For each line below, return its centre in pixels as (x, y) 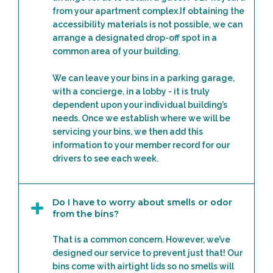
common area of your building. (116, 51)
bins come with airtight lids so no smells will (143, 266)
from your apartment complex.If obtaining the (148, 11)
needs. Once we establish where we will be (141, 118)
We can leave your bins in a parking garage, (144, 78)
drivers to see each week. (105, 158)
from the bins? (86, 214)
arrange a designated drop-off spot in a (135, 37)
